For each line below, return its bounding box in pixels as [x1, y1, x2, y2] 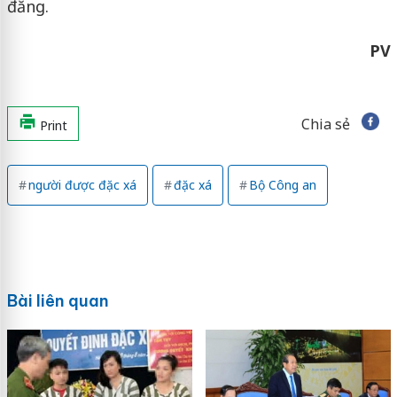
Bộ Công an [248, 175, 316, 193]
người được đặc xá [27, 175, 136, 193]
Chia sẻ [300, 113, 350, 134]
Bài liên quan [6, 290, 109, 311]
